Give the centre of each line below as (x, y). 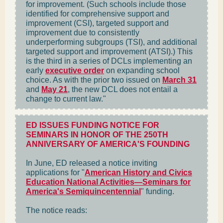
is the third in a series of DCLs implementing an (109, 61)
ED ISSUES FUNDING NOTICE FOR (93, 125)
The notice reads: (56, 210)
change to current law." (66, 99)
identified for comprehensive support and (98, 14)
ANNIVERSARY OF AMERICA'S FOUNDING (108, 144)
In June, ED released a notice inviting (92, 163)
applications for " (55, 172)
